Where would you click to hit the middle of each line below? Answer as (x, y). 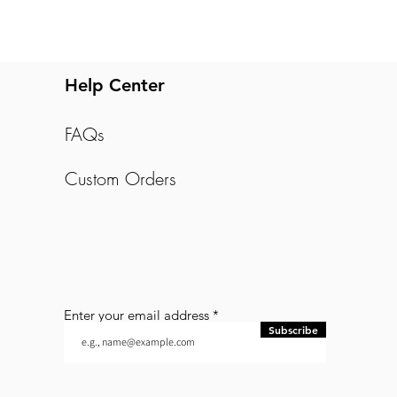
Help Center (114, 85)
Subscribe (293, 330)
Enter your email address (136, 315)
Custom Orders (120, 179)
